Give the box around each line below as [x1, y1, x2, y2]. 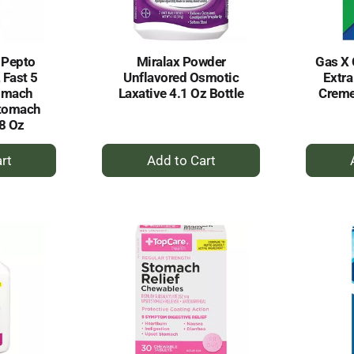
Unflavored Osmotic [123, 70, 239, 86]
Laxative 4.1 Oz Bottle [118, 85, 244, 102]
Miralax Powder [136, 54, 226, 70]
